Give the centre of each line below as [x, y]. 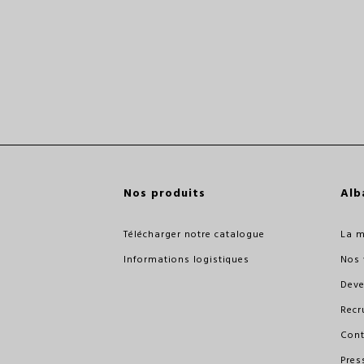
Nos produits [164, 193]
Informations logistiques [186, 259]
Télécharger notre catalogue [194, 234]
